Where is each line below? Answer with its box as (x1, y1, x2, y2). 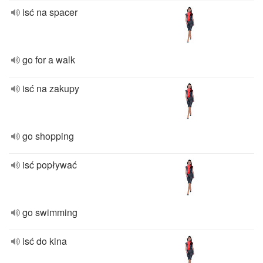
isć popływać (22, 158, 77, 171)
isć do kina (22, 234, 67, 248)
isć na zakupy (22, 82, 79, 95)
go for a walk (22, 53, 75, 66)
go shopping (22, 129, 74, 143)
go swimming (22, 205, 77, 219)
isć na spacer (22, 5, 77, 19)
